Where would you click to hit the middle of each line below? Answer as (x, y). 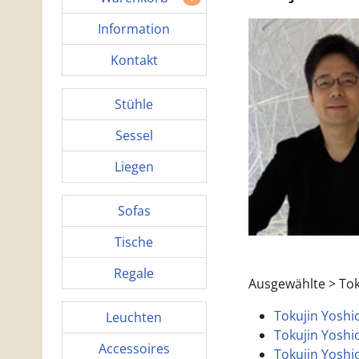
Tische (134, 242)
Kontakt (134, 60)
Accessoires (134, 349)
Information (134, 29)
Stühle (134, 104)
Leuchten (134, 317)
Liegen (134, 167)
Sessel (134, 135)
